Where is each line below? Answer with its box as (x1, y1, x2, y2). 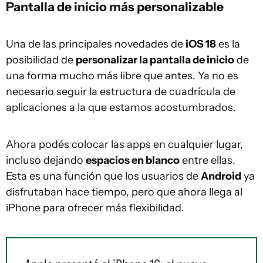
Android (201, 170, 241, 183)
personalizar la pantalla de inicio (76, 53, 234, 66)
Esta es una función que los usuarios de (6, 170, 201, 183)
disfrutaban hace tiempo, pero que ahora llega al (6, 186, 242, 198)
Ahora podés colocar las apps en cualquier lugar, (6, 138, 243, 151)
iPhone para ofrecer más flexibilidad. (6, 201, 184, 214)
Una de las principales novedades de (6, 38, 186, 50)
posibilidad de (6, 53, 76, 66)
